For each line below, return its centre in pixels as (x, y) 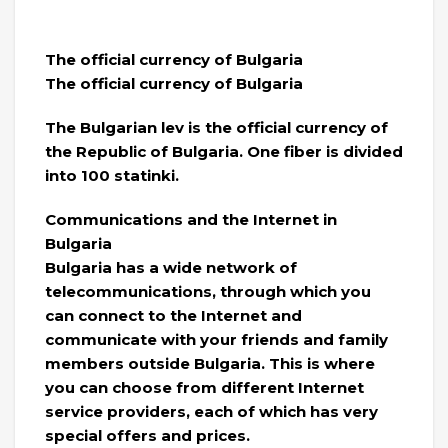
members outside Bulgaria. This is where (210, 363)
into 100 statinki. (112, 175)
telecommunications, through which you (208, 291)
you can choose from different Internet (204, 387)
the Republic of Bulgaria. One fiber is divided (224, 151)
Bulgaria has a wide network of (171, 267)
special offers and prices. (147, 435)
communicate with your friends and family (216, 339)
